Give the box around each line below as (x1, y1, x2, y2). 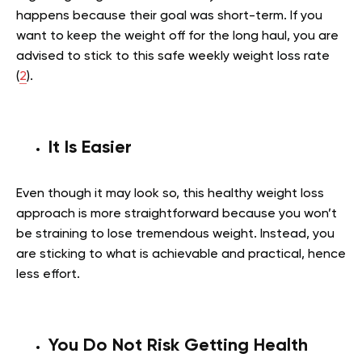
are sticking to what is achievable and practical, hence (16, 248, 346, 262)
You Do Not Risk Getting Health (48, 337, 308, 356)
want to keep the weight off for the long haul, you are (16, 30, 339, 44)
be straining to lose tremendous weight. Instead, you (16, 228, 335, 242)
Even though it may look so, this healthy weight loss (16, 187, 324, 201)
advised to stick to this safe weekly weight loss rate (16, 50, 330, 64)
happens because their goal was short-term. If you (16, 10, 322, 23)
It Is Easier (48, 139, 132, 158)
